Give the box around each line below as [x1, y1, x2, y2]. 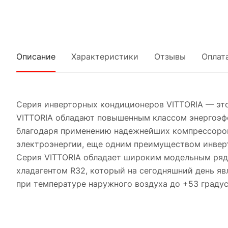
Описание [16, 51, 55, 62]
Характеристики [71, 51, 138, 62]
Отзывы [154, 51, 186, 62]
